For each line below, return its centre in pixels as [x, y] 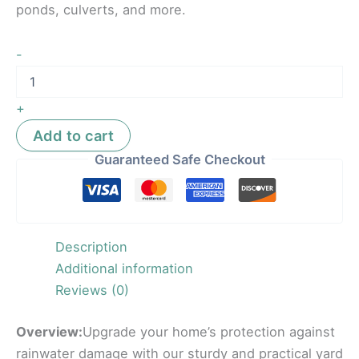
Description [92, 247]
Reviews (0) [93, 290]
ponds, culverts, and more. [101, 10]
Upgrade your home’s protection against [209, 332]
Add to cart [73, 135]
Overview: [49, 332]
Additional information [125, 269]
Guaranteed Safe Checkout [179, 159]
